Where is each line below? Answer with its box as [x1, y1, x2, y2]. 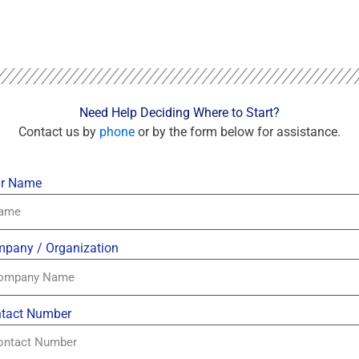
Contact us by [18, 123, 99, 139]
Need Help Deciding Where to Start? [79, 104, 280, 120]
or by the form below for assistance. [135, 123, 341, 139]
